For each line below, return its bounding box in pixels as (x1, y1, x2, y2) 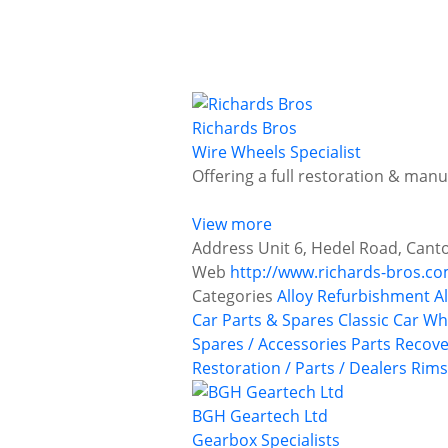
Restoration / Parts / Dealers (192, 357, 407, 380)
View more (192, 213, 272, 236)
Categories (192, 285, 273, 308)
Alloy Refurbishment (277, 285, 430, 308)
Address (192, 237, 254, 260)
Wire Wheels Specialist (192, 141, 361, 164)
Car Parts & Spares (192, 309, 334, 332)
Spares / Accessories (192, 333, 347, 356)
